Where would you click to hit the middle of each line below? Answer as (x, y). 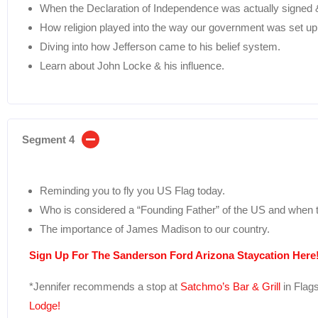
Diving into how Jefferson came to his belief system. (160, 46)
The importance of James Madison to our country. (155, 229)
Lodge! (45, 305)
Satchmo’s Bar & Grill (229, 286)
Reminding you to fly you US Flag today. (132, 190)
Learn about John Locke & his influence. (132, 65)
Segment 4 (48, 139)
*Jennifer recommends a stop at (103, 286)
